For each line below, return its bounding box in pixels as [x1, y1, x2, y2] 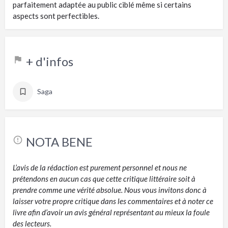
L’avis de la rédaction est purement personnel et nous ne [13, 162, 187, 172]
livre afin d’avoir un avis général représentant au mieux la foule [13, 207, 210, 217]
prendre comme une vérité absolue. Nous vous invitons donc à [13, 185, 207, 194]
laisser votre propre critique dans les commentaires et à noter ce [13, 196, 213, 206]
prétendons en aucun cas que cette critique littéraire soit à [13, 174, 195, 183]
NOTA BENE [26, 134, 93, 149]
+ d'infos [26, 53, 73, 69]
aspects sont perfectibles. [13, 11, 99, 20]
